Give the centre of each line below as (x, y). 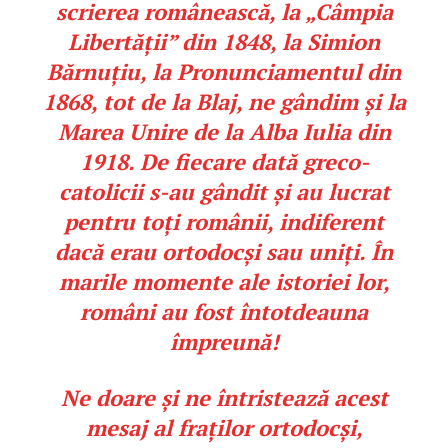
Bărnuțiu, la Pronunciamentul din (224, 72)
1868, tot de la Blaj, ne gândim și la (224, 102)
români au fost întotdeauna (224, 312)
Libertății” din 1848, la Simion (224, 42)
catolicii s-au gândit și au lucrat (224, 192)
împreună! (224, 342)
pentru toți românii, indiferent (224, 222)
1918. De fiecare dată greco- (224, 162)
